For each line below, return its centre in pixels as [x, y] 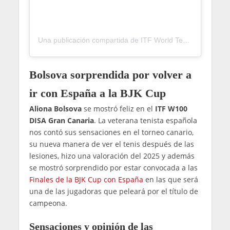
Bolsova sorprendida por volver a [110, 75]
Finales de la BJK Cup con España [86, 180]
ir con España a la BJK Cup [97, 93]
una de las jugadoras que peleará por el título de [113, 191]
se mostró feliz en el [118, 109]
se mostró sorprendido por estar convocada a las [113, 168]
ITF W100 [171, 109]
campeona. [48, 203]
